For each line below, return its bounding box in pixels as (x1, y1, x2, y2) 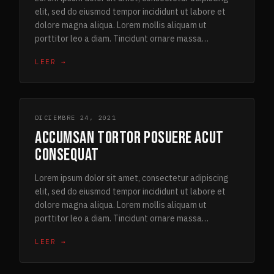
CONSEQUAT (35, 145, 100, 165)
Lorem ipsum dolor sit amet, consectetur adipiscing (35, 172, 229, 183)
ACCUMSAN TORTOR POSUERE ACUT (35, 128, 224, 148)
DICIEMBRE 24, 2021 (35, 114, 117, 122)
